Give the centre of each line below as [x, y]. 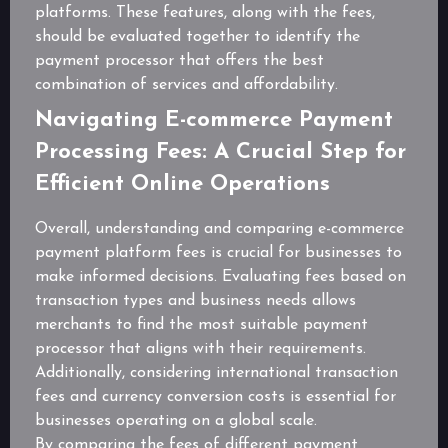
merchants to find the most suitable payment [201, 325]
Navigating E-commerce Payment [214, 121]
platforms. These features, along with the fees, [205, 13]
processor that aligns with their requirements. [200, 349]
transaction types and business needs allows [195, 301]
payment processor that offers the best [179, 61]
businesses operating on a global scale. [176, 421]
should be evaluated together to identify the [197, 37]
